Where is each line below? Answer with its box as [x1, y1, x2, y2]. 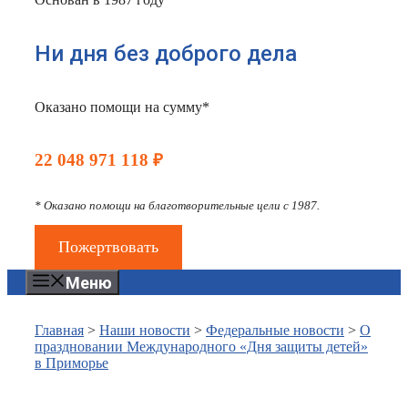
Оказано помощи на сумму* [35, 98, 209, 115]
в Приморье [35, 355, 108, 372]
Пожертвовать [57, 238, 158, 257]
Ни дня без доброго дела [35, 40, 297, 66]
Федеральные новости [206, 322, 344, 339]
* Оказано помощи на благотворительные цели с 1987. [35, 199, 320, 213]
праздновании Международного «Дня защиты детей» [35, 339, 368, 355]
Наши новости [99, 322, 190, 339]
